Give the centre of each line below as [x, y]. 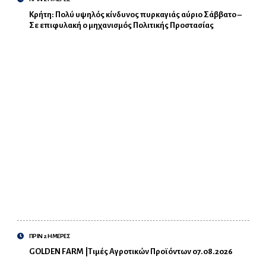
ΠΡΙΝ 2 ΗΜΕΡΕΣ [49, 236]
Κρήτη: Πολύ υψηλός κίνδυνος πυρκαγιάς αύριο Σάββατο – [135, 15]
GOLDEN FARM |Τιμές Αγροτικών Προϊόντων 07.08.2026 [131, 252]
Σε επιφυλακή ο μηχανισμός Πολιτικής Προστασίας [121, 26]
